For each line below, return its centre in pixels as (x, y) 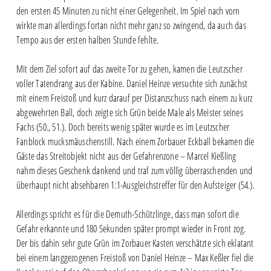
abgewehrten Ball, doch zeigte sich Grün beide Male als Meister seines (129, 112)
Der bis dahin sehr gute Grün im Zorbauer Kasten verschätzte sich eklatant (135, 243)
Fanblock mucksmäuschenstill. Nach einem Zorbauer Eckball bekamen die (135, 141)
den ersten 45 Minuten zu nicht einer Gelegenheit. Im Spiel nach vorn (128, 11)
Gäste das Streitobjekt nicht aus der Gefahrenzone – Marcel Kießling (126, 156)
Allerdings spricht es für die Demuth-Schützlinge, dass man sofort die (127, 214)
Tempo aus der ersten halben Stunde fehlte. (87, 40)
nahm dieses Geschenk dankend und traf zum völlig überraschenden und (134, 170)
